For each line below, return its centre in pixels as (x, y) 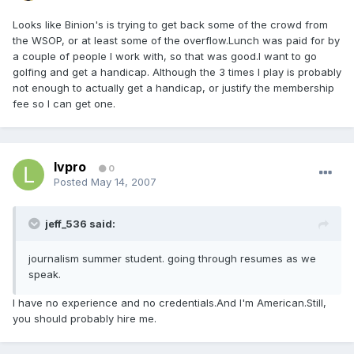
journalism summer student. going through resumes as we (172, 259)
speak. (45, 275)
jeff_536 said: (80, 224)
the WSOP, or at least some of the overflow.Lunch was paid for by (176, 41)
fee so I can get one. (64, 104)
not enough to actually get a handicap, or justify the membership (173, 88)
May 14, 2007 (124, 182)
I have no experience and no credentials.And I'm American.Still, (169, 303)
